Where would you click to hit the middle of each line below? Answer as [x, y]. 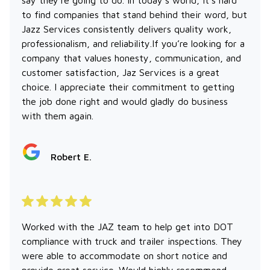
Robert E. [71, 156]
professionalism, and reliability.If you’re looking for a [133, 43]
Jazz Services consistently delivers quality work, [127, 29]
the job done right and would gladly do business [125, 101]
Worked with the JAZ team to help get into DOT [127, 226]
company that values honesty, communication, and [131, 58]
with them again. [58, 115]
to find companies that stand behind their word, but [134, 14]
